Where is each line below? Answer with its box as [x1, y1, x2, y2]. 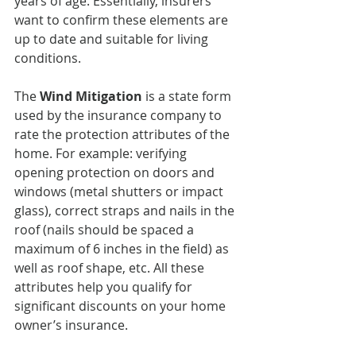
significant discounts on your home [14, 296, 229, 315]
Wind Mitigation [40, 87, 142, 105]
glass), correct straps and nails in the [14, 201, 238, 219]
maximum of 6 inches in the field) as [14, 239, 232, 257]
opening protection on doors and [14, 163, 218, 181]
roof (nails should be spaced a [14, 220, 197, 238]
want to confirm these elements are [14, 10, 231, 29]
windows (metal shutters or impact [14, 182, 226, 200]
